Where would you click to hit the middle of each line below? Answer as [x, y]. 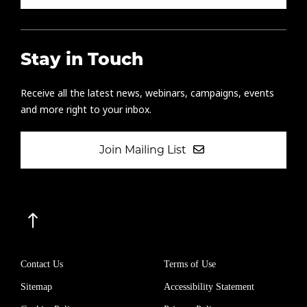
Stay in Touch [82, 61]
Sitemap [36, 287]
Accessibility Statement [209, 287]
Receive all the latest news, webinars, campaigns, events [147, 94]
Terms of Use [190, 265]
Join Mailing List [144, 150]
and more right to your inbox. [86, 110]
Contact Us [42, 265]
